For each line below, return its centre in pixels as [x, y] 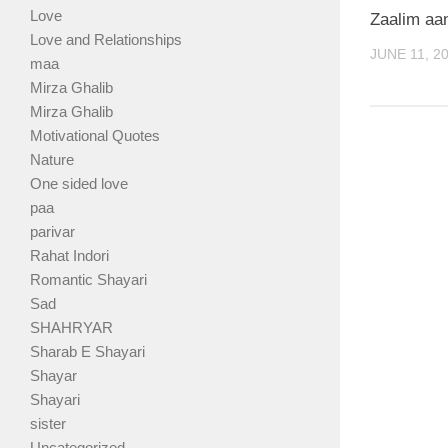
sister [48, 424]
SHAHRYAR [71, 328]
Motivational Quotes [95, 136]
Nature [52, 160]
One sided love [79, 184]
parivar [52, 232]
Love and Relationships [106, 40]
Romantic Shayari [88, 280]
